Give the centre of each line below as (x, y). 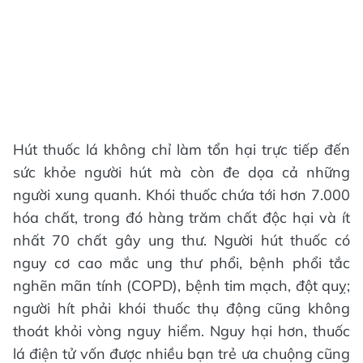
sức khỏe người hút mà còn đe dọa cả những (181, 172)
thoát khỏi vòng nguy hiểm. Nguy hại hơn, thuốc (181, 331)
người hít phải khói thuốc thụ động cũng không (181, 308)
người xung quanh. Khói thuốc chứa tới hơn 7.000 (181, 195)
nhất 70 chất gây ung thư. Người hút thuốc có (181, 240)
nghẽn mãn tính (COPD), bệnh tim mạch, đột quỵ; (181, 286)
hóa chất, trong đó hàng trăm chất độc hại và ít (181, 218)
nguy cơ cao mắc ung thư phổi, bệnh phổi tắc (181, 263)
